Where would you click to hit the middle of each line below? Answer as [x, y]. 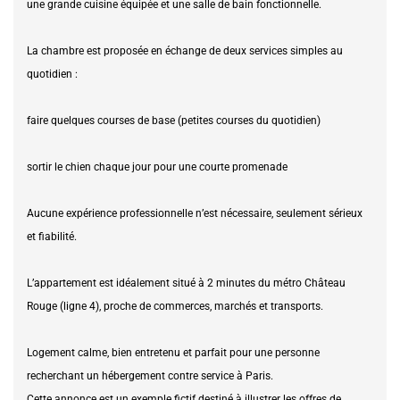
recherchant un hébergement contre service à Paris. [150, 375]
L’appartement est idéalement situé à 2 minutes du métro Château [186, 283]
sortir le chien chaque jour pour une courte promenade [157, 167]
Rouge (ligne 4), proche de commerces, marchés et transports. [175, 306]
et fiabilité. [52, 236]
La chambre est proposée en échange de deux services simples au [185, 50]
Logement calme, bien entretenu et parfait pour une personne [173, 352]
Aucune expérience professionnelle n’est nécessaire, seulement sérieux [195, 213]
